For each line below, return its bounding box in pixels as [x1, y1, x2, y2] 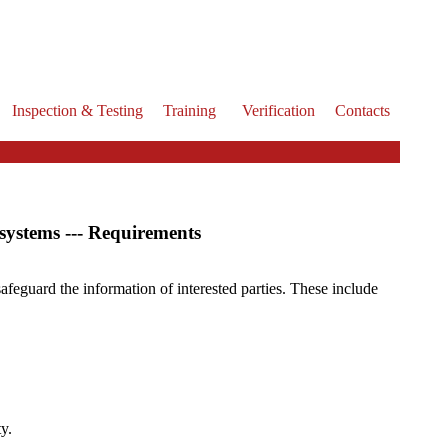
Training [163, 102, 216, 119]
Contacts [335, 102, 390, 119]
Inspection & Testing [12, 102, 143, 119]
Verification [242, 102, 315, 119]
